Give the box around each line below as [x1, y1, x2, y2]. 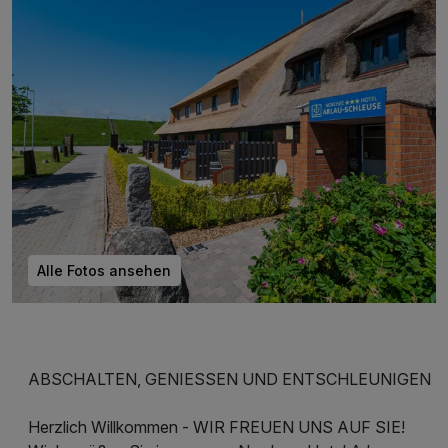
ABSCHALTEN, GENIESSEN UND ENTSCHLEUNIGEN [28, 368, 431, 389]
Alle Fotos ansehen [37, 261, 172, 279]
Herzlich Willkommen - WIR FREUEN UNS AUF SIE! [28, 416, 405, 437]
